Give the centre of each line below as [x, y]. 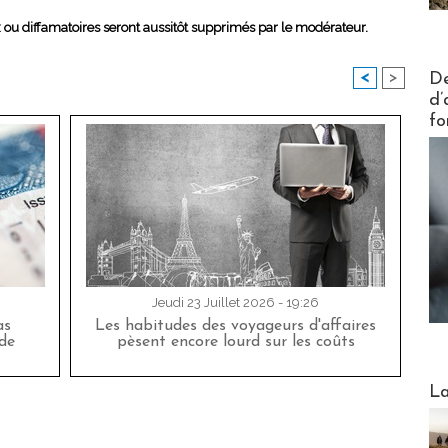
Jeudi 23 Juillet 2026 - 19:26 [235, 303]
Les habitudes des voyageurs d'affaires [235, 326]
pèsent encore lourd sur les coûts [235, 342]
